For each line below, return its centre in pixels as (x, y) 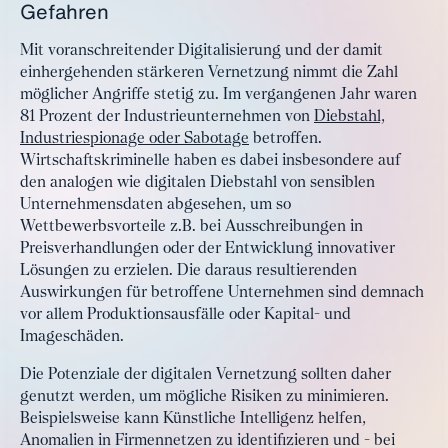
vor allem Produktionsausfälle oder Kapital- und (185, 315)
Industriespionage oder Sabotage (134, 139)
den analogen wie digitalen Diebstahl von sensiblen (197, 183)
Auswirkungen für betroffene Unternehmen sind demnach (222, 293)
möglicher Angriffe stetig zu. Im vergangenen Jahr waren (218, 95)
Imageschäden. (72, 337)
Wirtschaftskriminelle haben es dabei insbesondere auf (210, 161)
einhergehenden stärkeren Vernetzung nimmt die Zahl (209, 73)
